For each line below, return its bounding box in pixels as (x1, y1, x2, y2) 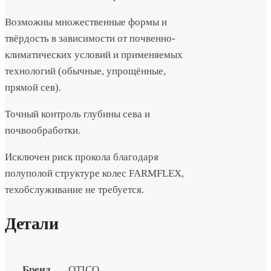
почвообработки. (5, 124, 80, 136)
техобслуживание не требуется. (5, 183, 144, 195)
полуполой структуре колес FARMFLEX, (5, 167, 184, 179)
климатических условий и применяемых (5, 48, 183, 60)
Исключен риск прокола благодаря (5, 151, 158, 163)
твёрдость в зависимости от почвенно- (5, 32, 175, 44)
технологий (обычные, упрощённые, (5, 65, 166, 77)
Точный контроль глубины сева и (5, 108, 150, 120)
